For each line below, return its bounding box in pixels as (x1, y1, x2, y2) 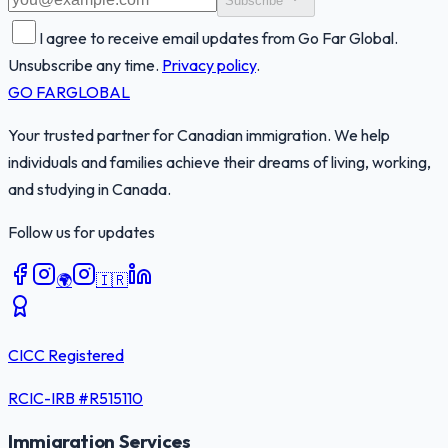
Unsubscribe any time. (8, 54, 159, 75)
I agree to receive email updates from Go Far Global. (39, 27, 398, 48)
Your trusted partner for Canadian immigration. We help (8, 124, 390, 145)
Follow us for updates (8, 221, 155, 242)
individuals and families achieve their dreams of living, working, (8, 151, 431, 172)
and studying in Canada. (8, 178, 171, 199)
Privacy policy (162, 54, 256, 75)
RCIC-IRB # (8, 387, 89, 408)
